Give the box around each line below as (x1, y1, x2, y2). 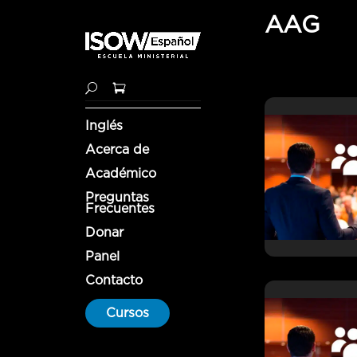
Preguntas (85, 189, 150, 205)
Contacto (85, 272, 143, 288)
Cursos (106, 304, 150, 320)
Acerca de (85, 141, 150, 157)
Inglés (85, 117, 124, 133)
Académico (85, 165, 157, 181)
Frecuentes (85, 200, 155, 216)
